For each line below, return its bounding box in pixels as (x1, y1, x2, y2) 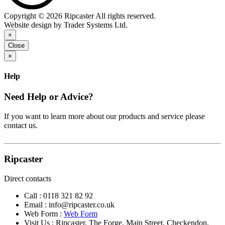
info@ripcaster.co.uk (49, 200, 115, 209)
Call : (24, 191, 43, 200)
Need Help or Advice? (4, 91, 93, 102)
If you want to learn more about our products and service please (4, 112, 205, 121)
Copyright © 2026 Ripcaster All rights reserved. (4, 11, 156, 20)
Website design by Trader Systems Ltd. (4, 20, 128, 29)
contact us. (4, 121, 38, 130)
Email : (24, 200, 49, 209)
